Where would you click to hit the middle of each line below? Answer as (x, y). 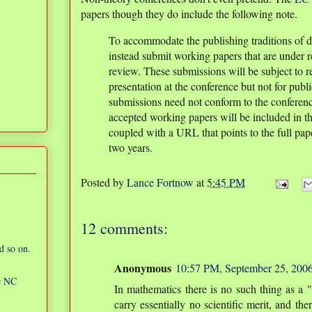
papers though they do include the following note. (189, 14)
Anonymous (143, 268)
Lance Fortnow (160, 182)
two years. (131, 147)
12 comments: (124, 228)
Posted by (104, 182)
